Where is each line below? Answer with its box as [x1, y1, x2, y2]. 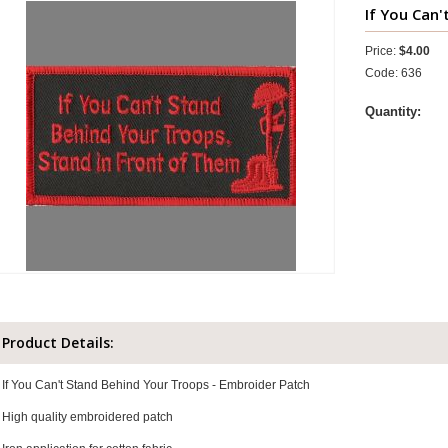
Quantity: [365, 104, 422, 119]
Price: [365, 44, 400, 58]
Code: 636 [365, 66, 423, 80]
